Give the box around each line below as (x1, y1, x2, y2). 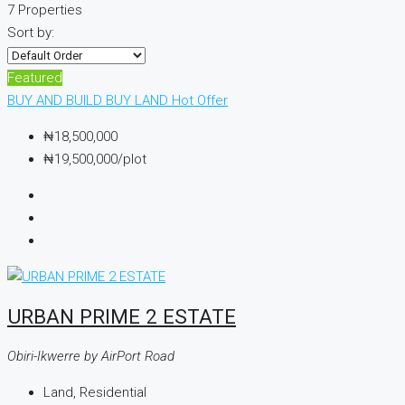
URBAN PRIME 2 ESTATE (7, 305, 236, 329)
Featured (7, 70, 62, 87)
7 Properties (7, 2, 82, 19)
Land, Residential (43, 383, 146, 400)
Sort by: (7, 24, 54, 42)
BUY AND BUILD (7, 92, 106, 109)
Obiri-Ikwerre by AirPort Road (7, 347, 174, 364)
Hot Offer (172, 92, 228, 109)
